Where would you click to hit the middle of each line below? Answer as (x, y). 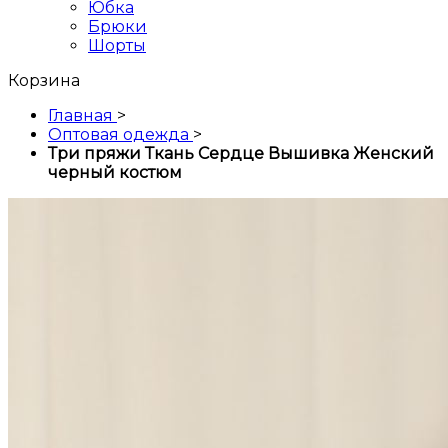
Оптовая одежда (118, 135)
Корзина (44, 81)
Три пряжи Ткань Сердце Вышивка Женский (241, 154)
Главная (80, 116)
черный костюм (115, 173)
